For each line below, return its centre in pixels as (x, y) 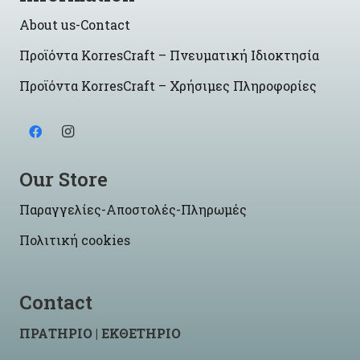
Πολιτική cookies (75, 240)
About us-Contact (75, 24)
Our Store (63, 180)
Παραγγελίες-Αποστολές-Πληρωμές (133, 210)
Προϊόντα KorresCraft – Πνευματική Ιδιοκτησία (169, 55)
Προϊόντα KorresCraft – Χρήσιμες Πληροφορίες (168, 85)
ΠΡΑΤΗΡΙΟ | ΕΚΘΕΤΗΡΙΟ (100, 333)
